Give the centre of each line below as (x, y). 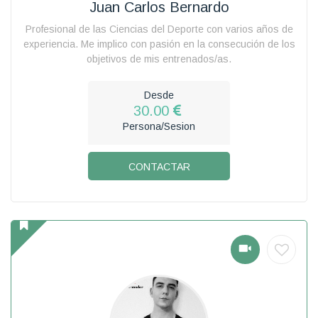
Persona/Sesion (159, 126)
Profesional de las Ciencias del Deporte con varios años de (159, 29)
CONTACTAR (159, 166)
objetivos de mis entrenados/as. (159, 59)
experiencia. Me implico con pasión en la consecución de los (159, 44)
